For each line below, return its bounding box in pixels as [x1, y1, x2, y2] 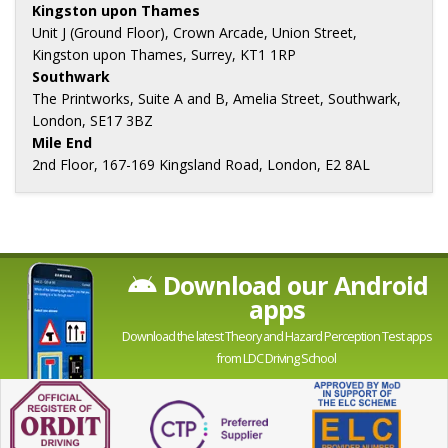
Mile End [32, 133, 92, 153]
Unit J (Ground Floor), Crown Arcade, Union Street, [32, 23, 357, 43]
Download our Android [156, 268, 428, 303]
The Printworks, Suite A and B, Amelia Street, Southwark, [32, 89, 401, 109]
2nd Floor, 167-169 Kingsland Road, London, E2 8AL [32, 155, 370, 175]
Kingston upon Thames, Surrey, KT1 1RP [32, 45, 296, 65]
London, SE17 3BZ [32, 111, 153, 131]
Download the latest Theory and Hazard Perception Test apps [121, 328, 432, 346]
